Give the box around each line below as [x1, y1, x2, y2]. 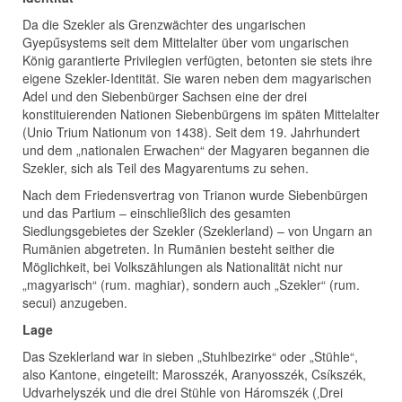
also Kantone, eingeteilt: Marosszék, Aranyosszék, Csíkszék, [22, 365, 366, 384]
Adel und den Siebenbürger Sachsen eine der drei [22, 87, 307, 106]
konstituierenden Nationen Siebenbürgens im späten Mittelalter [22, 105, 380, 124]
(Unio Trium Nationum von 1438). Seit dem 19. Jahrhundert [22, 123, 360, 142]
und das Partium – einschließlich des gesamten [22, 204, 291, 223]
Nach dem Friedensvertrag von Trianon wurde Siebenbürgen [22, 186, 368, 205]
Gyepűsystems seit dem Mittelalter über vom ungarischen [22, 33, 349, 52]
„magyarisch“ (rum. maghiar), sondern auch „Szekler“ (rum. [22, 275, 360, 294]
